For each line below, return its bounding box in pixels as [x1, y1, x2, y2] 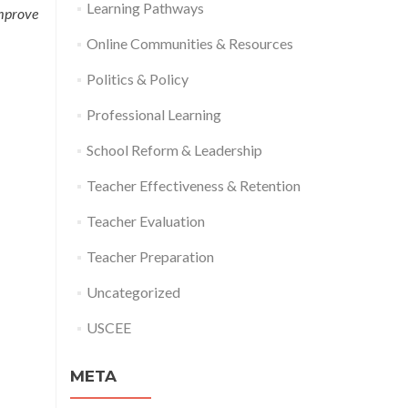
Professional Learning [86, 106, 221, 123]
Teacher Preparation [86, 248, 214, 265]
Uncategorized [86, 283, 180, 301]
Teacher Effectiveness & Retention [86, 177, 301, 194]
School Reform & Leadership [86, 141, 262, 158]
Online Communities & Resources [86, 35, 293, 52]
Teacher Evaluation [86, 212, 205, 229]
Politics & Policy [86, 70, 189, 87]
